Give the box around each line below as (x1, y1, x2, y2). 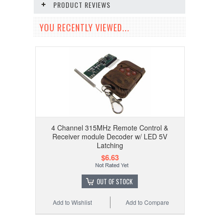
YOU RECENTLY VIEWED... (40, 21, 130, 34)
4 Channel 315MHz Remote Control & (51, 123, 169, 132)
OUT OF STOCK (97, 176, 133, 186)
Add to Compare (125, 198, 169, 206)
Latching (96, 140, 123, 150)
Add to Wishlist (52, 198, 92, 206)
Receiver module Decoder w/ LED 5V (52, 131, 168, 141)
